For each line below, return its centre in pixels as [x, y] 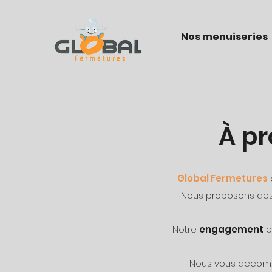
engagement [231, 229]
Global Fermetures [223, 178]
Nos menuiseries [224, 37]
